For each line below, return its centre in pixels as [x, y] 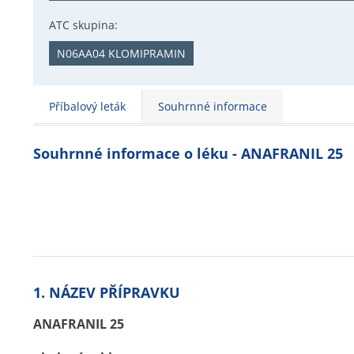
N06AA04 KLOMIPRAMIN [121, 53]
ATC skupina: [83, 25]
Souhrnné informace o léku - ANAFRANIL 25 [188, 153]
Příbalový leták [87, 106]
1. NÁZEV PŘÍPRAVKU [107, 292]
